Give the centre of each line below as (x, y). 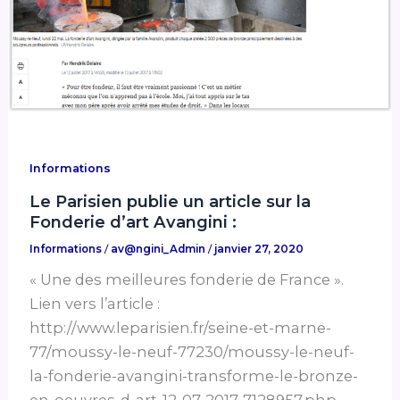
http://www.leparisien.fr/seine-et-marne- (181, 328)
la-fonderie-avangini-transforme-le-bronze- (194, 376)
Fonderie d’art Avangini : (133, 222)
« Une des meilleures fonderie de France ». (187, 280)
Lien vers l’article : (95, 304)
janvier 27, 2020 (259, 250)
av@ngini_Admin (160, 250)
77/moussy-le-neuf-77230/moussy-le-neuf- (192, 352)
